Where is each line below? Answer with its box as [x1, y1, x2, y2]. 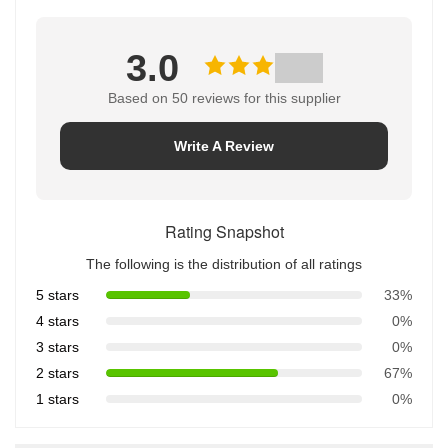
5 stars [36, 286, 79, 303]
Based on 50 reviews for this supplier [107, 89, 341, 106]
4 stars [36, 312, 79, 329]
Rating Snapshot [164, 219, 284, 243]
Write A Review [174, 137, 274, 154]
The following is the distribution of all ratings [86, 255, 362, 272]
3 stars [36, 338, 79, 355]
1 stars [36, 390, 79, 407]
